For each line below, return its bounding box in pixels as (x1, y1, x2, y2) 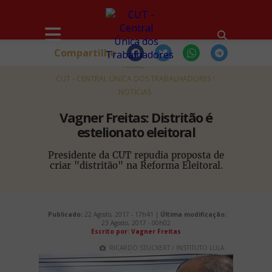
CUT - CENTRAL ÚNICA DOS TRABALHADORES (56, 73, 211, 84)
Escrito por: (91, 227, 131, 236)
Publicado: (47, 210, 83, 219)
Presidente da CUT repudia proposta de (48, 149, 224, 161)
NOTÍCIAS (118, 87, 151, 97)
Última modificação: (160, 210, 226, 219)
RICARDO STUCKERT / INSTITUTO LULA (107, 243, 224, 252)
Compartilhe (54, 46, 116, 59)
